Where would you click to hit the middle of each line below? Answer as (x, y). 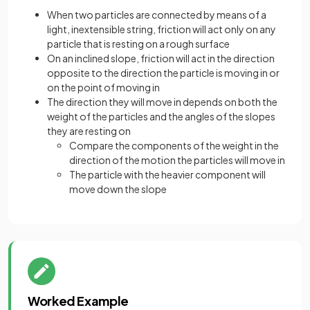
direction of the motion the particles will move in (177, 159)
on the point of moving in (103, 87)
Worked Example (78, 300)
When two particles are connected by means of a (157, 14)
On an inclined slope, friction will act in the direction (161, 58)
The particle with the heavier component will (167, 174)
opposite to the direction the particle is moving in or (163, 72)
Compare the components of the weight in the (174, 145)
